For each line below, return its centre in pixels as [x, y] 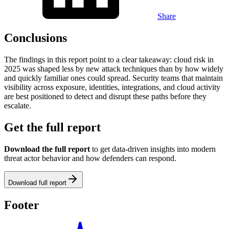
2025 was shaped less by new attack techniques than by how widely [114, 68]
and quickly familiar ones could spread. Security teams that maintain [113, 78]
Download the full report [48, 149]
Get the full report [52, 127]
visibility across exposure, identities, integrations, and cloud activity [112, 87]
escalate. [18, 105]
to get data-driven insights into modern [154, 149]
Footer [22, 205]
